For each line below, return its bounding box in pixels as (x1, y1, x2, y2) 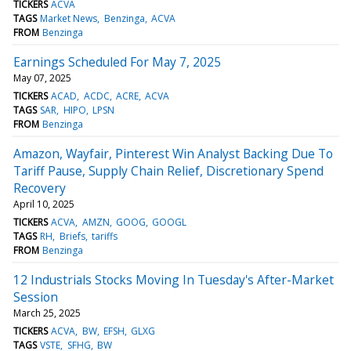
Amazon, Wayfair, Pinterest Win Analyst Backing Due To (13, 144, 333, 162)
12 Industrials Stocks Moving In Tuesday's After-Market (13, 270, 334, 288)
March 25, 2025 (13, 306, 81, 320)
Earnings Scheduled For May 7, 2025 (13, 52, 221, 71)
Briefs (59, 229, 85, 243)
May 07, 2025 (13, 71, 71, 85)
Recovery (13, 179, 66, 197)
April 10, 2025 (13, 197, 74, 211)
